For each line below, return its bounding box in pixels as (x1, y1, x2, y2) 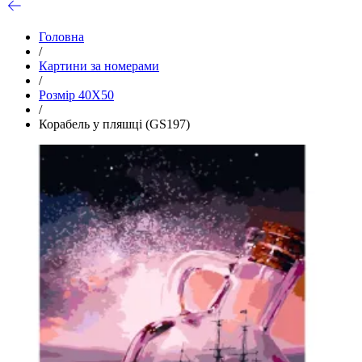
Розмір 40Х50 (39, 87, 114, 102)
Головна (39, 29, 84, 44)
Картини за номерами (39, 58, 159, 73)
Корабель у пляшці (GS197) (39, 116, 190, 131)
